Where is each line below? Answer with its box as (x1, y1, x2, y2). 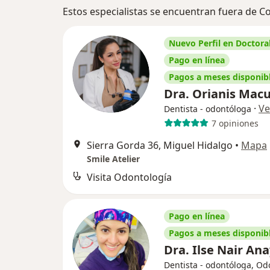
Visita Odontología (87, 171, 172, 184)
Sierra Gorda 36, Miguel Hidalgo (87, 139, 233, 152)
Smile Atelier (87, 153, 140, 165)
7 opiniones (211, 117, 259, 129)
